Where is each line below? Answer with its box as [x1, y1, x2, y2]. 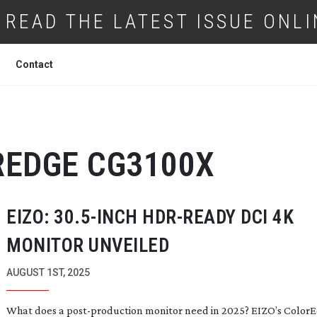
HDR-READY [142, 206, 236, 229]
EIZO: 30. [6, 206, 81, 229]
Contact [16, 59, 53, 70]
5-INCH [80, 206, 138, 229]
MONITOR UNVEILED [6, 234, 169, 257]
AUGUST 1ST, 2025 [6, 267, 90, 278]
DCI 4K [236, 206, 294, 229]
